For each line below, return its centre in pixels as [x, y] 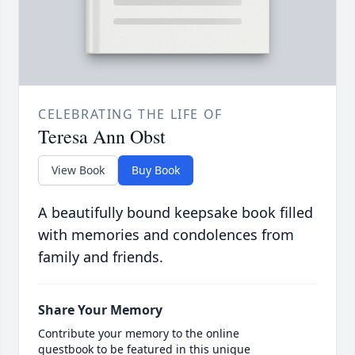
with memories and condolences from [166, 235]
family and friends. [101, 257]
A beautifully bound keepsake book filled [176, 213]
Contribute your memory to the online [139, 334]
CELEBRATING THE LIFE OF [130, 115]
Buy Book [156, 170]
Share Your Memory [100, 310]
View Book [78, 170]
